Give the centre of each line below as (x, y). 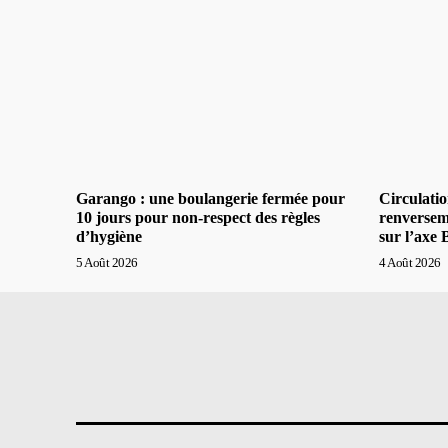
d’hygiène (109, 236)
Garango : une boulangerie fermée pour (210, 198)
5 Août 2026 (107, 262)
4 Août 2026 (410, 262)
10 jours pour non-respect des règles (198, 217)
